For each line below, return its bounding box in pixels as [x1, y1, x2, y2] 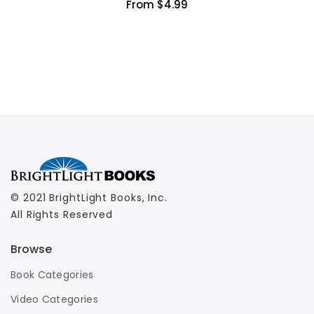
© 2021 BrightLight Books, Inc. [11, 190, 168, 205]
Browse [11, 240, 52, 257]
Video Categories [11, 292, 98, 306]
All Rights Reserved [11, 207, 114, 221]
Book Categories [11, 267, 94, 282]
